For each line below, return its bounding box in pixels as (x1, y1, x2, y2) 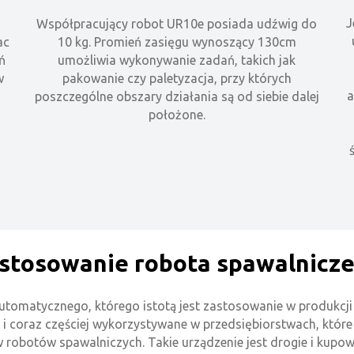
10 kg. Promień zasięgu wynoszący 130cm (57, 34, 296, 49)
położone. (148, 107, 205, 122)
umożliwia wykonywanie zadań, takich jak (58, 52, 296, 67)
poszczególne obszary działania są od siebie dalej (34, 88, 319, 104)
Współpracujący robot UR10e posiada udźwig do (36, 16, 318, 31)
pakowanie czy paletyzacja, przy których (62, 70, 292, 85)
